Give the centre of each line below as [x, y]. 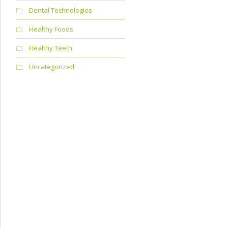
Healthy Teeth [50, 48]
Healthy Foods [51, 29]
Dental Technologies [60, 10]
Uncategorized [51, 67]
